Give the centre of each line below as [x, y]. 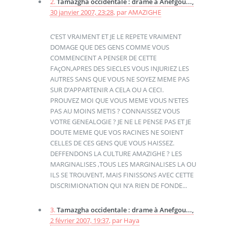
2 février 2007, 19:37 [79, 220]
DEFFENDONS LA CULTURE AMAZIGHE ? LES [116, 154]
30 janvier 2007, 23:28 [82, 12]
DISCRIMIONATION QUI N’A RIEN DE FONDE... [118, 186]
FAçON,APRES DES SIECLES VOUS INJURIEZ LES [119, 69]
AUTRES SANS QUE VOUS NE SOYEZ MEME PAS [120, 79]
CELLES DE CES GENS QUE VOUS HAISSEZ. [112, 143]
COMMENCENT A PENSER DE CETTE [103, 58]
